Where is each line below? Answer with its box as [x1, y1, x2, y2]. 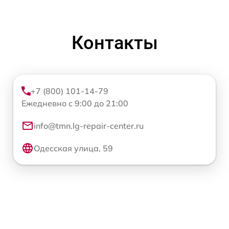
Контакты [71, 32, 158, 54]
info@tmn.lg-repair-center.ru [34, 121, 144, 131]
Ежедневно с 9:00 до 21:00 [21, 98, 128, 109]
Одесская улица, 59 [34, 143, 113, 154]
